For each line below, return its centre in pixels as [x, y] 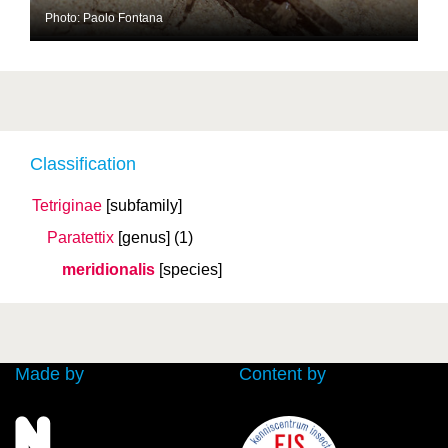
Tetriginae [67, 205]
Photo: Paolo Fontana [104, 17]
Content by [282, 373]
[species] [190, 269]
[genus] [144, 237]
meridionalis [108, 269]
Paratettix [80, 237]
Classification [83, 163]
